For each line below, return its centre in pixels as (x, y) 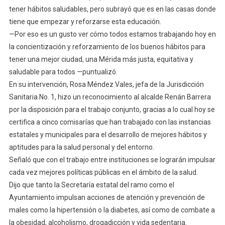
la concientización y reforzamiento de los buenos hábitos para (107, 46)
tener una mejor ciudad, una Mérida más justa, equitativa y (101, 59)
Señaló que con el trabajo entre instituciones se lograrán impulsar (112, 159)
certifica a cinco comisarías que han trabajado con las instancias (110, 122)
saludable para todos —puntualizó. (63, 72)
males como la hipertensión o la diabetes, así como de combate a (112, 210)
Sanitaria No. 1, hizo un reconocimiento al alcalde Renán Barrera (110, 97)
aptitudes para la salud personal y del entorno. (81, 147)
